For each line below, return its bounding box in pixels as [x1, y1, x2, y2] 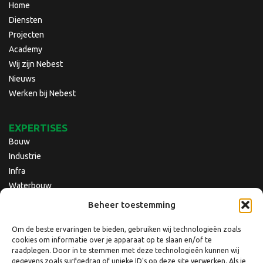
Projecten [9, 29, 44, 39]
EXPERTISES [9, 122, 68, 133]
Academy [9, 44, 42, 54]
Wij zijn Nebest [9, 59, 63, 69]
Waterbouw [9, 180, 52, 190]
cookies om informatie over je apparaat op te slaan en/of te [12, 236, 212, 244]
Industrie [9, 151, 41, 161]
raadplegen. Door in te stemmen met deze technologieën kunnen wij [12, 247, 240, 254]
